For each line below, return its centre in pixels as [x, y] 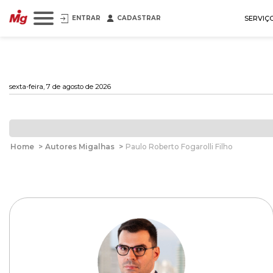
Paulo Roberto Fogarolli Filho [179, 147]
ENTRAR [86, 18]
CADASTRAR [139, 18]
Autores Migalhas [80, 147]
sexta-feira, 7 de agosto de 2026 [60, 87]
